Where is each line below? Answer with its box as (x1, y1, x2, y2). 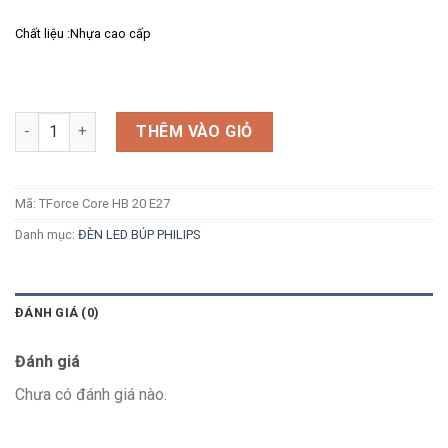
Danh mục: (15, 227, 78, 243)
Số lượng (14, 113, 74, 131)
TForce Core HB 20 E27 (39, 196, 170, 212)
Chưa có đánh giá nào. (15, 385, 167, 405)
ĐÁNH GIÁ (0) (15, 305, 100, 321)
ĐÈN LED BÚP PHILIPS (78, 227, 200, 243)
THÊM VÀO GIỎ (136, 121, 253, 141)
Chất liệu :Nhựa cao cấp (15, 25, 151, 41)
